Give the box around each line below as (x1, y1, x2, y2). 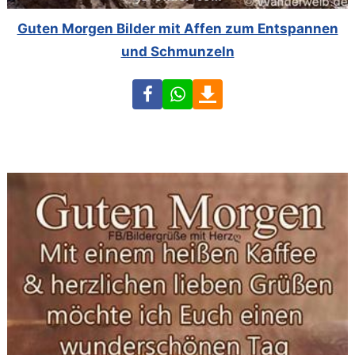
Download (222, 81, 286, 97)
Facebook (162, 81, 224, 97)
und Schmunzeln (120, 43, 235, 59)
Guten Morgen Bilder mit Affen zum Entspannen (17, 20, 338, 36)
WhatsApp (192, 81, 258, 97)
